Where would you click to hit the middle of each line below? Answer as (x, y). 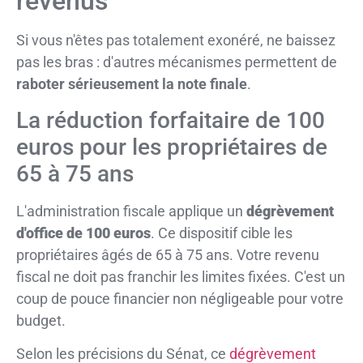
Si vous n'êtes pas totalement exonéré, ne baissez (176, 41)
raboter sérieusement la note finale (132, 84)
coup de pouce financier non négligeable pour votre (180, 298)
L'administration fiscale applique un (131, 211)
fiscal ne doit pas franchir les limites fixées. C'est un (181, 276)
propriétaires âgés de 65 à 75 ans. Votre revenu (168, 254)
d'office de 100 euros (83, 233)
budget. (41, 320)
